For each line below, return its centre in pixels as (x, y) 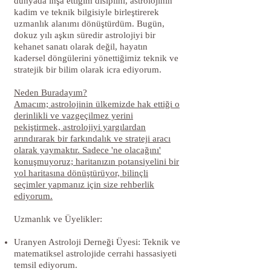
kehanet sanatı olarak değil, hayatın (81, 46)
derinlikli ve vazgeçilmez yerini (73, 115)
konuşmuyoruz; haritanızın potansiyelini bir (96, 161)
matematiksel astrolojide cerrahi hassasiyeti (95, 253)
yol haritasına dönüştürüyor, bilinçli (81, 173)
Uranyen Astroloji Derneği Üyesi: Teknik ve (97, 242)
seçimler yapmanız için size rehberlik (84, 184)
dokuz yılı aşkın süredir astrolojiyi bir (85, 35)
